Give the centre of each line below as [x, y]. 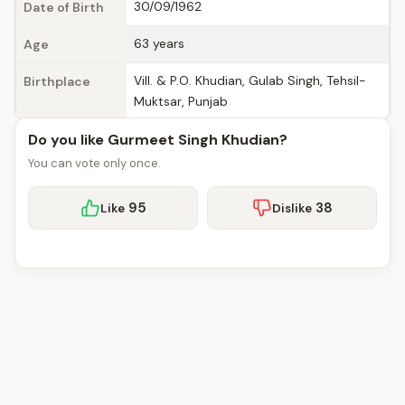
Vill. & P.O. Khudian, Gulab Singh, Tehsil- [250, 80]
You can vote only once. [94, 163]
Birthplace [57, 81]
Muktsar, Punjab [181, 101]
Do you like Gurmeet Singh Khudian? [158, 140]
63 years [159, 43]
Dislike [292, 208]
